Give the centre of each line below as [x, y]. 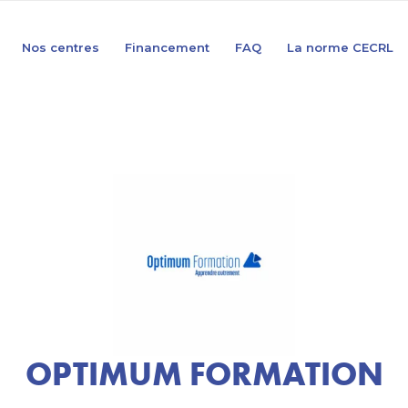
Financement [167, 47]
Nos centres [61, 47]
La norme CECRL [340, 47]
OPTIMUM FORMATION [204, 373]
